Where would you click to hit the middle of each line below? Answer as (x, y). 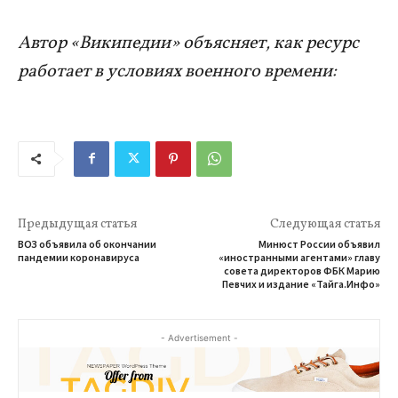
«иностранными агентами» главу (299, 257)
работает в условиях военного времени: (177, 72)
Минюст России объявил (319, 243)
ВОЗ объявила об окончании (87, 243)
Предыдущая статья (77, 224)
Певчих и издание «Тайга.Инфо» (301, 283)
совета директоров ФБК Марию (302, 270)
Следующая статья (325, 224)
